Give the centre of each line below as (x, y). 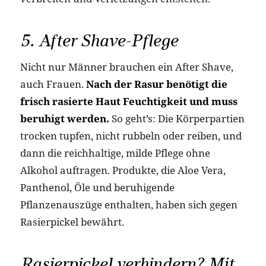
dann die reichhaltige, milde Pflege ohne (115, 153)
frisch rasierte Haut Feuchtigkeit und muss (129, 102)
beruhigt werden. (64, 119)
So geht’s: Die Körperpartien (177, 119)
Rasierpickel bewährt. (72, 222)
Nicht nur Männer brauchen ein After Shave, (126, 67)
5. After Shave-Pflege (99, 40)
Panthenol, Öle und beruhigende (97, 188)
